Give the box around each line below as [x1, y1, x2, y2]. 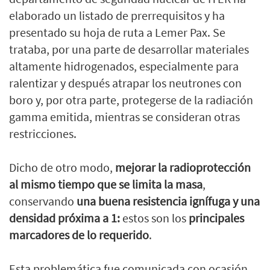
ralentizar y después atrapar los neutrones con [9, 75, 242, 91]
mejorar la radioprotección [115, 160, 251, 175]
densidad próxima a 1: [9, 210, 120, 226]
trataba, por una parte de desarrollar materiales [9, 42, 249, 57]
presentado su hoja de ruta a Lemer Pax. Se [9, 25, 225, 40]
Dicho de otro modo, [9, 160, 115, 175]
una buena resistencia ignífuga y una [77, 193, 260, 209]
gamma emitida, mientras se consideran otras [9, 109, 240, 125]
